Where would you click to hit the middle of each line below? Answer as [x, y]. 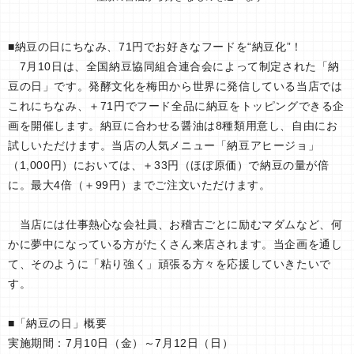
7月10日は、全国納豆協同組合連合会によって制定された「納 [174, 66]
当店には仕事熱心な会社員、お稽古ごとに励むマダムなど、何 [175, 224]
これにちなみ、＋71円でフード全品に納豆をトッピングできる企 [176, 105]
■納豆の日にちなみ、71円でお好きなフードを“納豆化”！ [155, 46]
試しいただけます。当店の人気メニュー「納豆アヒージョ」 [164, 145]
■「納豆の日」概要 [58, 323]
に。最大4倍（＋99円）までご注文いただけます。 [139, 185]
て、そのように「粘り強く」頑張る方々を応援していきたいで [169, 264]
